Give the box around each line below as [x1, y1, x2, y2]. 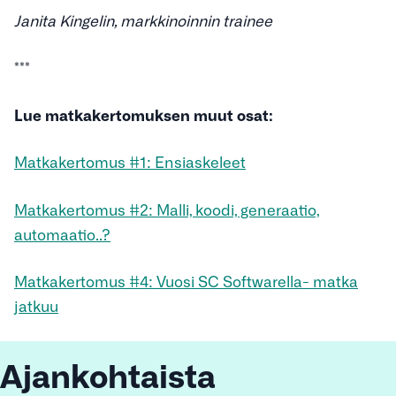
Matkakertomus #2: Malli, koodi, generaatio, [14, 199, 319, 218]
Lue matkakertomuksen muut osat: [14, 104, 273, 124]
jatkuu [14, 296, 58, 316]
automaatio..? [14, 224, 110, 243]
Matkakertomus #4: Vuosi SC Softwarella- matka [14, 271, 358, 291]
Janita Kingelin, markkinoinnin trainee [14, 10, 272, 29]
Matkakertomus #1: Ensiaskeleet [14, 152, 246, 171]
